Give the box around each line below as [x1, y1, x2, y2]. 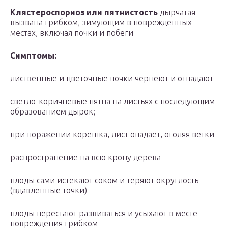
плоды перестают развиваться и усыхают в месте [10, 209, 197, 218]
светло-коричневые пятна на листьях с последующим [10, 97, 215, 106]
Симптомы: [10, 51, 56, 61]
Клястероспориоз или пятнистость [10, 8, 158, 17]
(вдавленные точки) [10, 186, 87, 195]
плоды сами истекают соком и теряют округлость [10, 176, 198, 185]
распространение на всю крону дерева [10, 153, 161, 162]
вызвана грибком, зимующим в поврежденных [10, 18, 192, 27]
